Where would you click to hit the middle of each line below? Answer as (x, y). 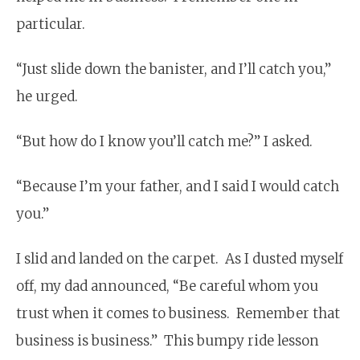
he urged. (47, 96)
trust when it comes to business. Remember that (178, 313)
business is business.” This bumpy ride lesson (168, 340)
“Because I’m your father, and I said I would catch (178, 186)
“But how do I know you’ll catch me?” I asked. (164, 141)
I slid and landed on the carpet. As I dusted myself (180, 258)
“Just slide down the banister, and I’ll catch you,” (174, 69)
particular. (51, 24)
